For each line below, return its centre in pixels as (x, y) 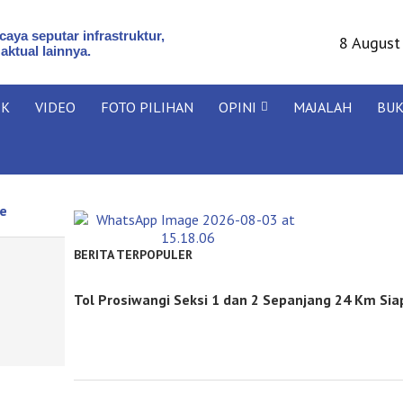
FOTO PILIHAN (147, 107)
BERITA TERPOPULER (133, 255)
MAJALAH (322, 107)
